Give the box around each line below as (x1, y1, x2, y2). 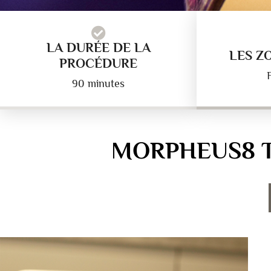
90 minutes (72, 77, 125, 90)
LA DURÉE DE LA (46, 40, 151, 55)
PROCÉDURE (59, 56, 137, 71)
